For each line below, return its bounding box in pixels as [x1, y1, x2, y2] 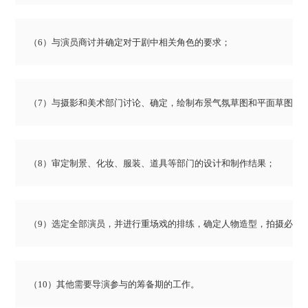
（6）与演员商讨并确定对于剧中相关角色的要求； [29, 37, 231, 48]
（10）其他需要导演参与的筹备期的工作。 [29, 279, 200, 290]
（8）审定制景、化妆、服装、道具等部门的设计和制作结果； [29, 158, 276, 169]
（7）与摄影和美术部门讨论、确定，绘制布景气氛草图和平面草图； [29, 98, 302, 109]
